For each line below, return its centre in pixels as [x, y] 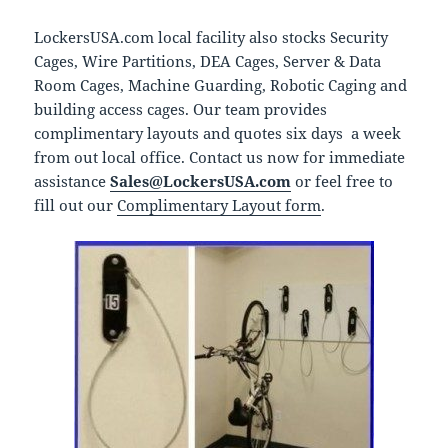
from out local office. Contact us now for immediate [220, 157]
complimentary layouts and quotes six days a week [218, 133]
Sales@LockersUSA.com [201, 181]
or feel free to [342, 181]
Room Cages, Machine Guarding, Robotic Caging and [221, 85]
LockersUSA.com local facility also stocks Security [211, 37]
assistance [72, 181]
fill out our [76, 205]
